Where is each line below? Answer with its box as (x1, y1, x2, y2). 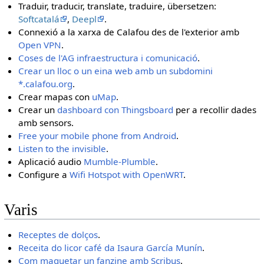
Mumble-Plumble (84, 156, 156, 168)
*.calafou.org (18, 78, 73, 90)
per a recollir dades (173, 104, 257, 116)
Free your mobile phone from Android (18, 130, 177, 142)
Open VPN (18, 39, 62, 51)
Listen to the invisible (18, 143, 107, 155)
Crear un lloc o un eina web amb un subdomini (18, 65, 213, 77)
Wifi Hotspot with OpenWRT (70, 169, 184, 181)
